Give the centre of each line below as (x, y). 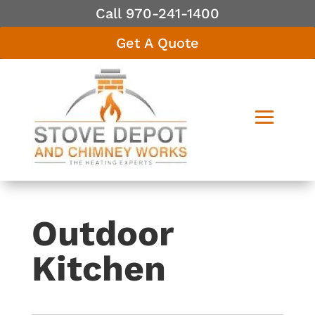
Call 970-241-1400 (157, 13)
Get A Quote (157, 43)
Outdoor (102, 233)
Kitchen (98, 268)
